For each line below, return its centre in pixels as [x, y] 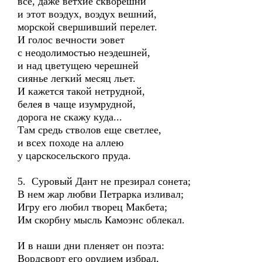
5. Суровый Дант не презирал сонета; [104, 181]
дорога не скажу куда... [70, 117]
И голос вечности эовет [71, 40]
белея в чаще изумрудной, [77, 104]
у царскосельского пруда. [74, 156]
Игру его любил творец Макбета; [92, 207]
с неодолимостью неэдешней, [84, 53]
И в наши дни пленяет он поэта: [91, 246]
